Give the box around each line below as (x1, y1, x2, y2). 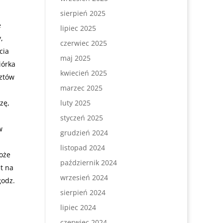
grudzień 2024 (60, 128, 108, 137)
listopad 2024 (60, 143, 105, 152)
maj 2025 (60, 53, 91, 63)
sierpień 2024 (60, 188, 106, 197)
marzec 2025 (60, 83, 103, 93)
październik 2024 (60, 158, 117, 167)
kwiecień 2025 (60, 68, 107, 78)
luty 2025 (60, 98, 91, 108)
